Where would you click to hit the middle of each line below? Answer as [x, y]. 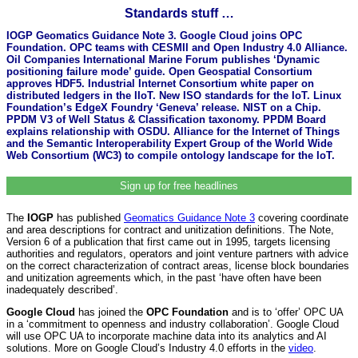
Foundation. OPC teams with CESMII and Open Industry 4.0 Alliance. [177, 47]
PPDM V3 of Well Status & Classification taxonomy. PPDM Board [166, 119]
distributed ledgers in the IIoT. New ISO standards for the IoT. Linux [174, 95]
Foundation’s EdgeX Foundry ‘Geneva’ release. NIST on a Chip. [164, 107]
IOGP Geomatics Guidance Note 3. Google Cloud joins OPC [154, 35]
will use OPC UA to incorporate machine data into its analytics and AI [167, 336]
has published [89, 217]
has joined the [112, 312]
